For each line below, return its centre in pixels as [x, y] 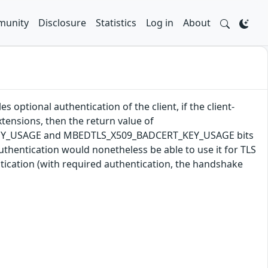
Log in [160, 23]
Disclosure [62, 23]
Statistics [116, 23]
